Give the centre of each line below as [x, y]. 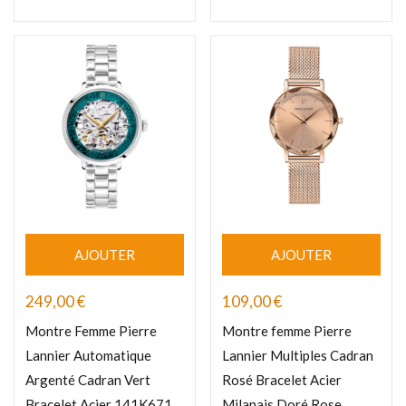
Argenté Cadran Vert [88, 380]
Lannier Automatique [88, 356]
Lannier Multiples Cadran [298, 356]
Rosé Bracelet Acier [282, 380]
